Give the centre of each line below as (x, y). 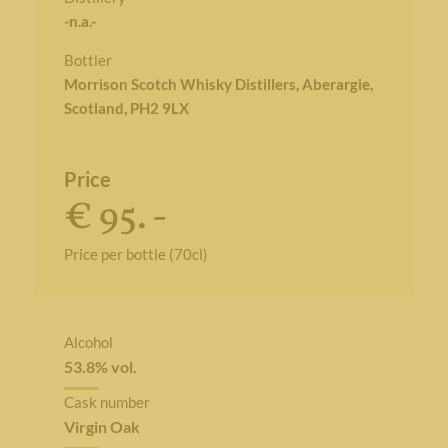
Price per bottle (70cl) (135, 254)
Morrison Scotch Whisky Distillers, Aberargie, (218, 84)
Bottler (87, 60)
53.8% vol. (100, 366)
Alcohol (88, 342)
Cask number (106, 402)
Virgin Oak (101, 426)
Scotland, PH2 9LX (126, 108)
